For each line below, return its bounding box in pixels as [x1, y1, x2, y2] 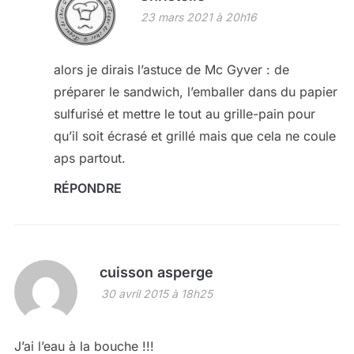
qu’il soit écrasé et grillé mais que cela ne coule [53, 127, 336, 144]
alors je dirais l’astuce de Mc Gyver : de [53, 61, 289, 77]
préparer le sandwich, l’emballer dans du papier [53, 83, 337, 100]
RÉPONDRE [53, 179, 122, 196]
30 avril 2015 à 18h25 [100, 286, 213, 300]
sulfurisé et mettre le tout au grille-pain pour [53, 105, 315, 122]
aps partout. [53, 149, 126, 166]
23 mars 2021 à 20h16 [140, 9, 257, 24]
